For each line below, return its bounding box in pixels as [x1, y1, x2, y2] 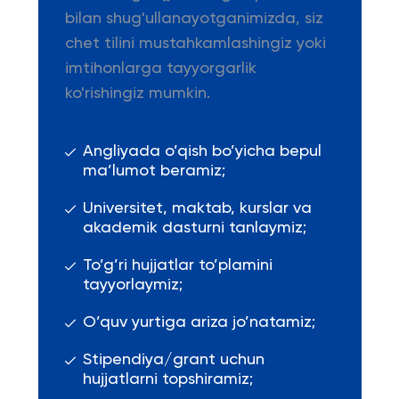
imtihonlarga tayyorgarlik [64, 61, 256, 77]
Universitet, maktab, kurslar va [82, 200, 312, 216]
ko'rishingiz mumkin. [64, 85, 210, 102]
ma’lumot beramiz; [82, 163, 225, 179]
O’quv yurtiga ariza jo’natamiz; [82, 314, 315, 330]
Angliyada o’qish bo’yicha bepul [82, 143, 322, 159]
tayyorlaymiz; [82, 277, 183, 293]
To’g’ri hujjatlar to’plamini [82, 257, 273, 273]
